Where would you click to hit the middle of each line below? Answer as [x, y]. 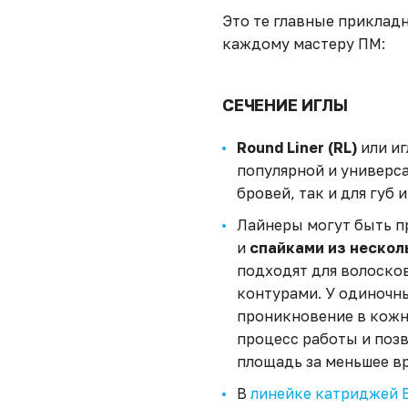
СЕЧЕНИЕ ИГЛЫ [285, 105]
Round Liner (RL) [297, 148]
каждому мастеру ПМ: [304, 44]
